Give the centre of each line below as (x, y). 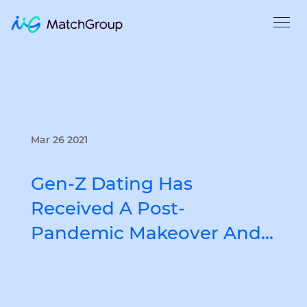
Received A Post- (108, 208)
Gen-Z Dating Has (112, 184)
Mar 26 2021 (59, 140)
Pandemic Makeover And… (152, 233)
